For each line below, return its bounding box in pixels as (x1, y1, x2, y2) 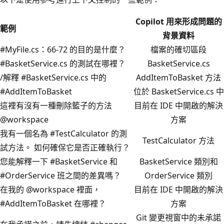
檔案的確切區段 (150, 44, 206, 55)
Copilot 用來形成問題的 (135, 16, 222, 27)
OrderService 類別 (144, 170, 212, 181)
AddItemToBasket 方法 (136, 72, 221, 83)
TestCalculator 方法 (142, 135, 214, 146)
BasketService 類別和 (139, 156, 218, 167)
